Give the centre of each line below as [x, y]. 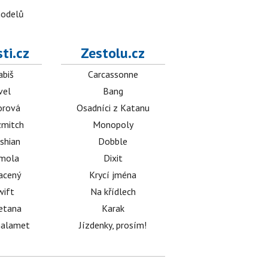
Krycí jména [113, 175]
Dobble [113, 141]
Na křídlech [113, 191]
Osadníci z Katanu [113, 108]
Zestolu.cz [113, 53]
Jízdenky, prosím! [113, 225]
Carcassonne [113, 74]
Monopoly [113, 124]
